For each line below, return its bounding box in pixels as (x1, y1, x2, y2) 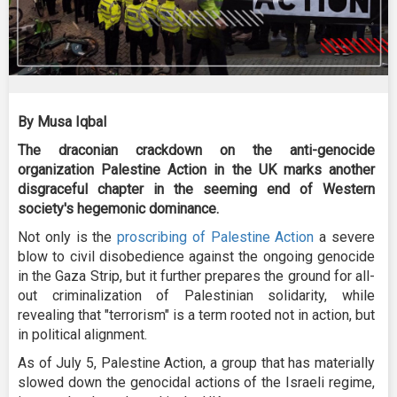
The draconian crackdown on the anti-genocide (18, 141, 375, 159)
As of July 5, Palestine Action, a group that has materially (18, 354, 375, 371)
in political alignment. (18, 325, 147, 343)
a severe (314, 228, 376, 245)
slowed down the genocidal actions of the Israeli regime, (18, 373, 375, 391)
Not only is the (18, 228, 118, 245)
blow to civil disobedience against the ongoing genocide (18, 247, 375, 265)
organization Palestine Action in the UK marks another (18, 160, 375, 178)
